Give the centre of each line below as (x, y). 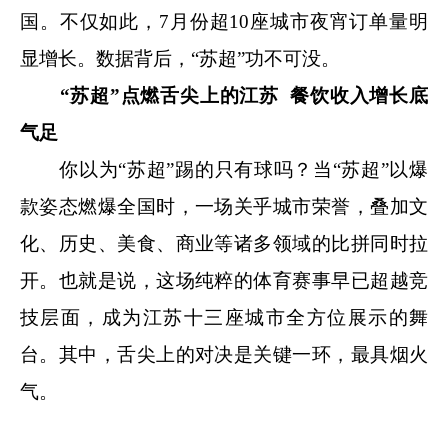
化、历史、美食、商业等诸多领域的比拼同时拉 (224, 243)
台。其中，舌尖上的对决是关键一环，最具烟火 (224, 354)
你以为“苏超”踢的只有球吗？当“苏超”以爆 (224, 169)
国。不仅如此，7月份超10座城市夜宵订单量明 (224, 21)
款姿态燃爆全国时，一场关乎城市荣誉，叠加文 (224, 206)
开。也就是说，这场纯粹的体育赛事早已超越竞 (224, 280)
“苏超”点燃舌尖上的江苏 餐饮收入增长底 (244, 95)
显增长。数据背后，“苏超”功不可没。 (180, 58)
